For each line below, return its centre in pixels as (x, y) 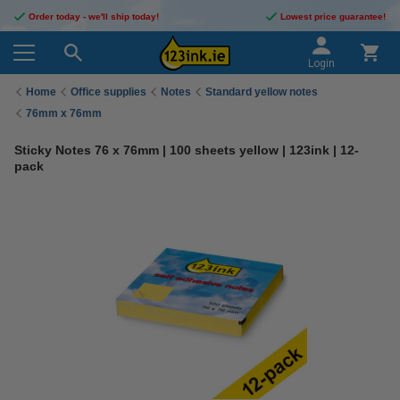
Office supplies (108, 92)
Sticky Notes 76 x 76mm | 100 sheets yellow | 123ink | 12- (187, 150)
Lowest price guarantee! (333, 17)
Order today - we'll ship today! (94, 17)
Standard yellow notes (262, 92)
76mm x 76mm (64, 113)
